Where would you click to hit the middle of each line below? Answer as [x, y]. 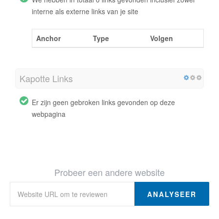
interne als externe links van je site [85, 11]
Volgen [162, 38]
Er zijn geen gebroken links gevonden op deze [103, 102]
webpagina [49, 114]
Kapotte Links [46, 78]
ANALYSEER [172, 194]
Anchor [48, 38]
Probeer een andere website [109, 172]
